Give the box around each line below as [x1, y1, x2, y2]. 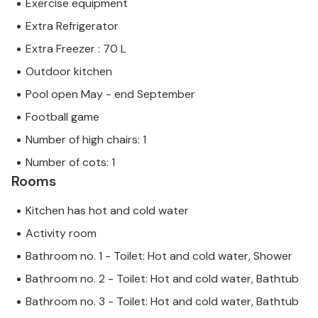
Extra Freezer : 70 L [26, 41, 126, 57]
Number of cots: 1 [26, 155, 115, 170]
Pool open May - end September [26, 87, 195, 102]
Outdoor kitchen [26, 64, 112, 79]
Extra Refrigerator [26, 18, 119, 34]
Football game [26, 109, 99, 125]
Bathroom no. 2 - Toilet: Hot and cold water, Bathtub [26, 271, 299, 287]
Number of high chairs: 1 [26, 132, 146, 148]
